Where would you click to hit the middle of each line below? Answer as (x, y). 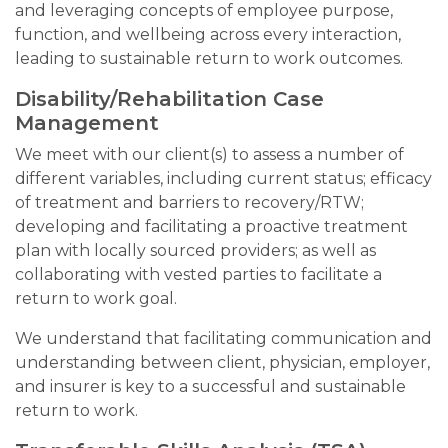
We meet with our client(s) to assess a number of (209, 154)
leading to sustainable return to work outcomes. (209, 58)
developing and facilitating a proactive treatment (211, 226)
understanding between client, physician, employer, (222, 362)
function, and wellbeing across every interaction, (208, 34)
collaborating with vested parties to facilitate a (198, 274)
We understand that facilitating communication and (223, 338)
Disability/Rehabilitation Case (169, 99)
